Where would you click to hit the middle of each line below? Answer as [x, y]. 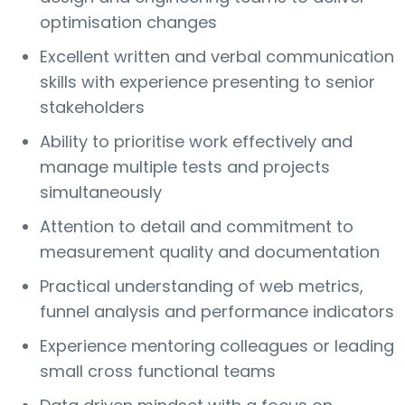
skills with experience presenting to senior [207, 82]
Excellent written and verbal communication [217, 57]
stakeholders [92, 108]
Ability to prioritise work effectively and [196, 142]
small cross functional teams [158, 372]
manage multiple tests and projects [185, 167]
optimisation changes [128, 23]
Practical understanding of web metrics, [202, 287]
